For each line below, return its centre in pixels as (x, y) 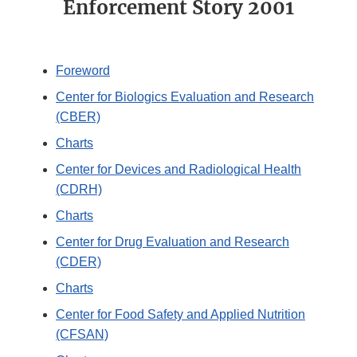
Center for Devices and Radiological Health (178, 170)
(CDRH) (79, 190)
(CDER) (78, 262)
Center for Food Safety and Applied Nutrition (180, 315)
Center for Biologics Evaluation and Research (185, 97)
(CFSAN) (82, 335)
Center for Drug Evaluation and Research (173, 242)
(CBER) (78, 117)
